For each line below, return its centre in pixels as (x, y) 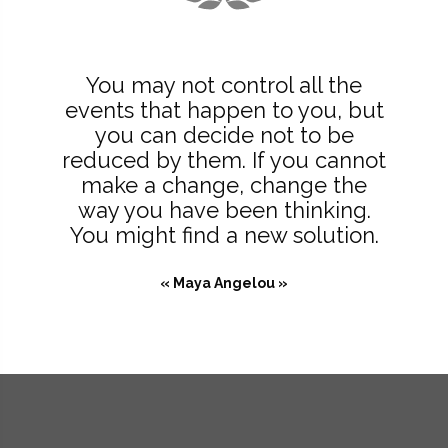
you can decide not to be (224, 135)
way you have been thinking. (224, 210)
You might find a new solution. (224, 235)
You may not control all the (224, 85)
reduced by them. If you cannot (224, 160)
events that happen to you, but (224, 110)
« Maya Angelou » (224, 283)
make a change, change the (224, 185)
